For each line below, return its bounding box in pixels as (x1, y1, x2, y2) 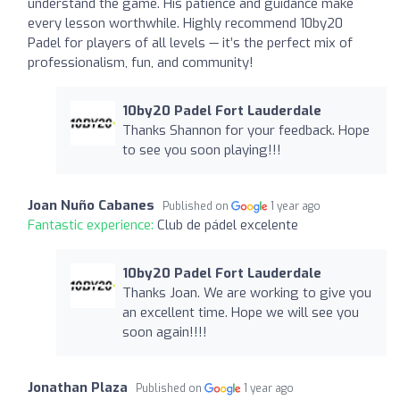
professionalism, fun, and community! (28, 53, 254, 71)
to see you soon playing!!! (121, 140, 281, 159)
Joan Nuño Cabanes (28, 196, 154, 214)
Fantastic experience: (28, 215, 157, 234)
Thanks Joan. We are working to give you (121, 283, 371, 302)
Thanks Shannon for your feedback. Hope (121, 121, 370, 139)
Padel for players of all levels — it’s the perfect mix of (28, 33, 353, 52)
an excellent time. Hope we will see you (121, 303, 359, 321)
